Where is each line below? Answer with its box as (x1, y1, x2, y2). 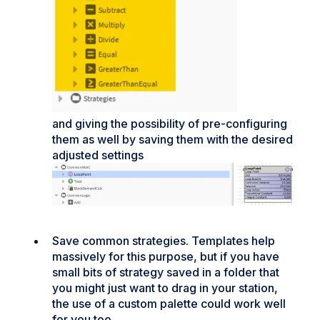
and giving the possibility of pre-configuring (52, 116, 287, 131)
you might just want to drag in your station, (52, 280, 278, 295)
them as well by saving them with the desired (52, 132, 293, 147)
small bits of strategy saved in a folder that (52, 264, 279, 279)
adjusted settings (52, 148, 144, 163)
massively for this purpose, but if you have (52, 249, 279, 264)
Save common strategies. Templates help (52, 233, 275, 248)
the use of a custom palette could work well (52, 296, 286, 311)
